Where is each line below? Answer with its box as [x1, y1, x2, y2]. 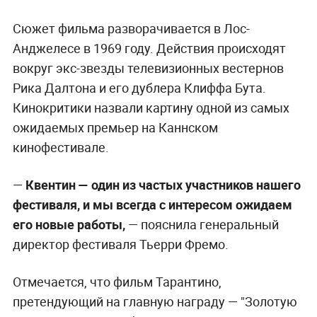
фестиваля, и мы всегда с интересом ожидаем [12, 195, 292, 213]
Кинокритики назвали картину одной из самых [12, 98, 289, 116]
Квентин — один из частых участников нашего [25, 175, 301, 193]
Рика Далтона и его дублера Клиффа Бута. [12, 79, 266, 96]
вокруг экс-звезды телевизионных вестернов [12, 59, 284, 76]
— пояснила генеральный [125, 215, 279, 233]
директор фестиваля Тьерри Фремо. [12, 235, 229, 253]
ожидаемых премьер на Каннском [12, 118, 218, 136]
